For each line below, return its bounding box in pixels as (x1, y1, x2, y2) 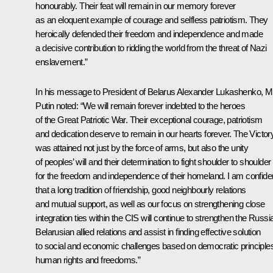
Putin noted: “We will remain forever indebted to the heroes (35, 100, 245, 111)
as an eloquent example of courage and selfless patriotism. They (35, 14, 268, 25)
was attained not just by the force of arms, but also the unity (35, 142, 249, 153)
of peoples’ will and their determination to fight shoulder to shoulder (35, 156, 271, 167)
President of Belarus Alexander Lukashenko (102, 86, 261, 97)
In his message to (35, 86, 102, 97)
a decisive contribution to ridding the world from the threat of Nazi (35, 42, 267, 53)
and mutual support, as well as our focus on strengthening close (35, 198, 265, 209)
